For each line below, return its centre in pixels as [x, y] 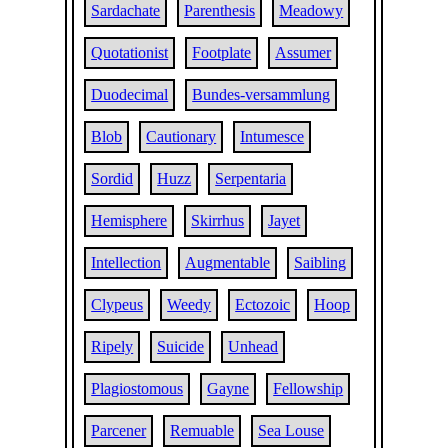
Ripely [112, 346]
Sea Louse [291, 430]
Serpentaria [251, 178]
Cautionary [181, 136]
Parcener [119, 430]
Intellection [126, 262]
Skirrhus [218, 220]
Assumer [303, 52]
